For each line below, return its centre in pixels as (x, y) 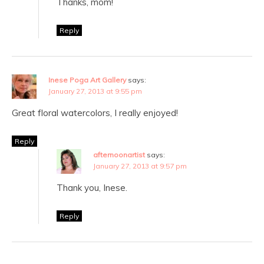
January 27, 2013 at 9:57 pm (140, 166)
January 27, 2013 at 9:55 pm (95, 91)
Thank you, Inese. (92, 188)
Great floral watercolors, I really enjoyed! (95, 113)
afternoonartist (119, 155)
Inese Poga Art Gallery (87, 80)
